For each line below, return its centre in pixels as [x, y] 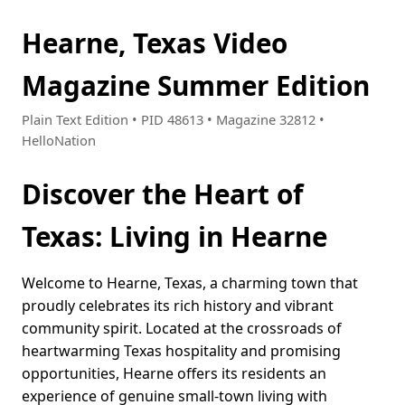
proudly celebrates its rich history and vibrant [178, 306]
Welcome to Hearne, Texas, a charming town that [190, 283]
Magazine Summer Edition [196, 85]
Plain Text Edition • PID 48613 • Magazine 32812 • [173, 120]
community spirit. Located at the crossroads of [182, 329]
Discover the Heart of [162, 194]
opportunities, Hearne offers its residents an [174, 374]
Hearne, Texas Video [155, 43]
